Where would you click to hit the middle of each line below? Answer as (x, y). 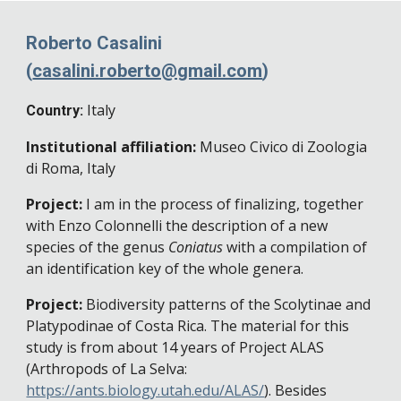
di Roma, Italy (71, 168)
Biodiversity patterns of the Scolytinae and (229, 304)
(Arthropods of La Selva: (107, 369)
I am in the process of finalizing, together (225, 204)
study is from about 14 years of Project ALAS (175, 347)
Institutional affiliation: (113, 147)
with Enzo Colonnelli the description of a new (177, 226)
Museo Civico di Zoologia (284, 147)
